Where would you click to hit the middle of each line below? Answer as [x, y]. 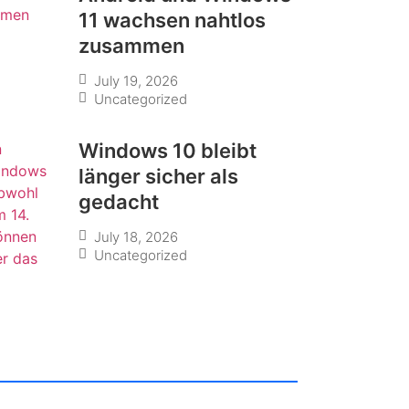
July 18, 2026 [136, 236]
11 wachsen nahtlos [172, 20]
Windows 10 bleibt [168, 150]
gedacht [119, 201]
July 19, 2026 [136, 80]
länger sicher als [158, 176]
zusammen [131, 45]
